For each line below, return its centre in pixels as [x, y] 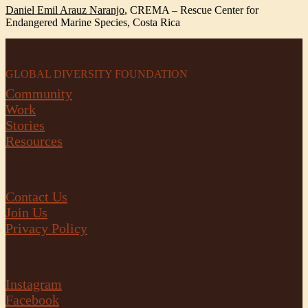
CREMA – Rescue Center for [194, 10]
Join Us [26, 213]
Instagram [34, 284]
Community [39, 94]
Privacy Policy [46, 229]
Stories [25, 125]
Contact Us [36, 197]
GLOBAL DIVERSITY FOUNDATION [97, 74]
